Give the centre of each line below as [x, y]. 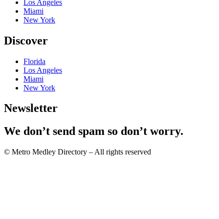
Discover [26, 40]
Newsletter [31, 108]
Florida [34, 61]
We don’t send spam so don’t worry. [94, 131]
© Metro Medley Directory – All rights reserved [77, 152]
